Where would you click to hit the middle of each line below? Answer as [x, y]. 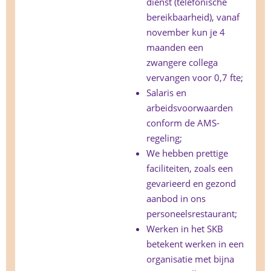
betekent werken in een [195, 244]
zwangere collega [182, 63]
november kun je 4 [186, 32]
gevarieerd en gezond [191, 184]
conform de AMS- [183, 123]
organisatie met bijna [190, 259]
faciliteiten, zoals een [190, 168]
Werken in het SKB [185, 229]
